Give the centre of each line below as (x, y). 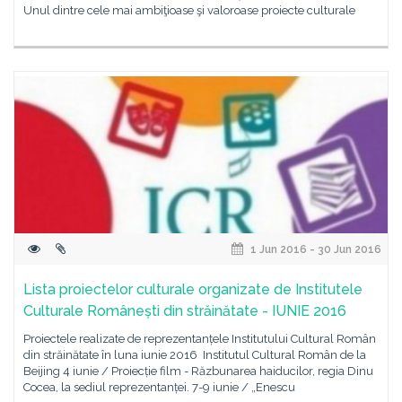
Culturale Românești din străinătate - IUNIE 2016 (185, 311)
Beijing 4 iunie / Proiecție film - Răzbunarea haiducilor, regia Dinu (198, 371)
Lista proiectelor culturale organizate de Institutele (193, 289)
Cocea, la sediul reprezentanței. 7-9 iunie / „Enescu (159, 387)
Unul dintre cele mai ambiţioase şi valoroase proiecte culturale (189, 11)
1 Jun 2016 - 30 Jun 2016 (315, 249)
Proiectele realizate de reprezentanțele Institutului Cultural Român (200, 339)
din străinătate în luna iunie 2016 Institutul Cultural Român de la (195, 355)
